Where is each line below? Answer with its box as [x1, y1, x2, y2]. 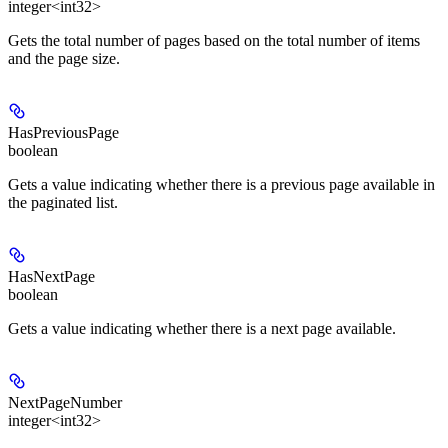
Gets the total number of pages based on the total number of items [8, 31, 420, 49]
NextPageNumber [8, 393, 122, 411]
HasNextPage [8, 267, 95, 285]
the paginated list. [8, 193, 118, 211]
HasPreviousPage [8, 123, 119, 141]
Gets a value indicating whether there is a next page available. [8, 319, 396, 337]
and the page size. [8, 49, 120, 67]
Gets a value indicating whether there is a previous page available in [8, 175, 435, 193]
